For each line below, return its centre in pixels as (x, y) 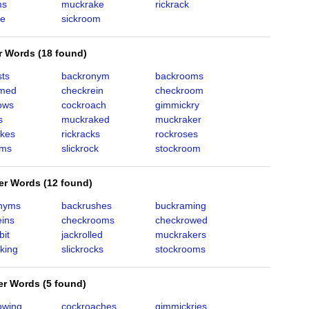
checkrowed (181, 220)
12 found (68, 183)
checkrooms (88, 220)
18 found (62, 53)
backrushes (86, 206)
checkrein (82, 90)
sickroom (81, 19)
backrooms (179, 76)
